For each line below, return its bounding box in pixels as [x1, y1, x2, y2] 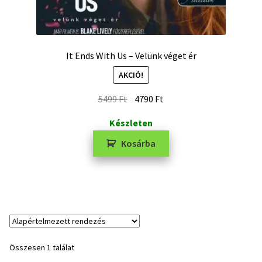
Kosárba [121, 137, 156, 149]
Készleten [109, 116, 153, 129]
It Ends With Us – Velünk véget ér [65, 49, 196, 61]
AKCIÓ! [119, 70, 143, 81]
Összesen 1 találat [9, 242, 74, 253]
